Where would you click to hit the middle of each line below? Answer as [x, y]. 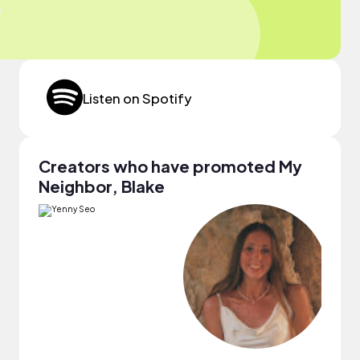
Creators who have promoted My [170, 166]
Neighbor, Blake [102, 186]
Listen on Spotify [137, 98]
